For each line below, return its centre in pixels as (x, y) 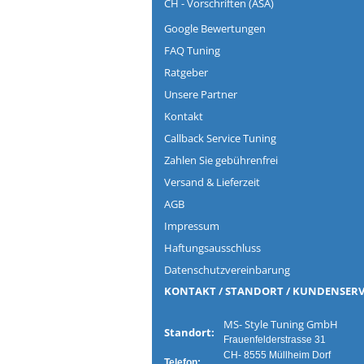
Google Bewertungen (215, 28)
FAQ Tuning (192, 50)
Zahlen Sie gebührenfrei (221, 160)
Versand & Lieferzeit (212, 182)
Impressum (192, 226)
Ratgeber (186, 72)
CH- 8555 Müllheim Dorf (275, 355)
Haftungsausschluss (212, 248)
